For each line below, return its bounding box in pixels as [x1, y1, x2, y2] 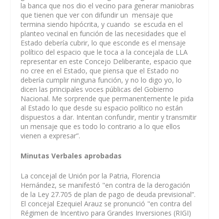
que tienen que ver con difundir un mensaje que [21, 10, 174, 20]
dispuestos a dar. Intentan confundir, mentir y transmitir [21, 112, 197, 122]
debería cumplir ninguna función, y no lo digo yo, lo [21, 75, 182, 85]
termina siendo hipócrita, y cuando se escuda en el [21, 19, 183, 29]
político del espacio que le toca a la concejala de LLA [21, 47, 188, 57]
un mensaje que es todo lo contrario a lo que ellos [21, 121, 181, 131]
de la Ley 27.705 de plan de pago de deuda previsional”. [21, 190, 196, 199]
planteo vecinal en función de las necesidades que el [21, 28, 186, 38]
